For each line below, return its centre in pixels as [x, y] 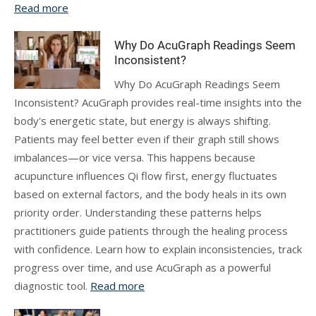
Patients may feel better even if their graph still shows [147, 139]
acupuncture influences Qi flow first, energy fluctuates [146, 176]
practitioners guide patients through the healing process [151, 231]
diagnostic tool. [52, 286]
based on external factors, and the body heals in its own [150, 194]
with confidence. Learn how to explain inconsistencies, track [158, 249]
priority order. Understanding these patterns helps [138, 212]
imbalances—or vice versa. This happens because [135, 157]
